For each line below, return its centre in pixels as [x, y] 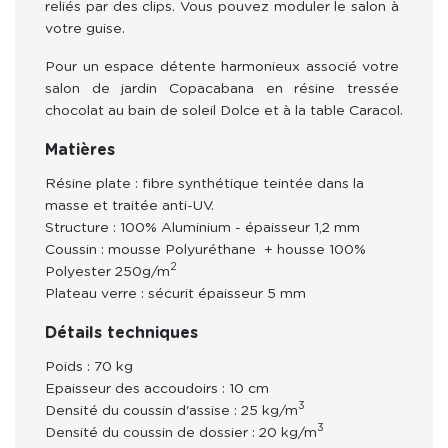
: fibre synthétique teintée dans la [247, 183]
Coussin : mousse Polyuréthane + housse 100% [205, 249]
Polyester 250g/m [107, 271]
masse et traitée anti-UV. [129, 205]
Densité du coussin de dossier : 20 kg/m [181, 432]
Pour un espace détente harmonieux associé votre [224, 66]
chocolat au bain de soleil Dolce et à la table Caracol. [224, 110]
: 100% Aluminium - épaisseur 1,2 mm [234, 227]
